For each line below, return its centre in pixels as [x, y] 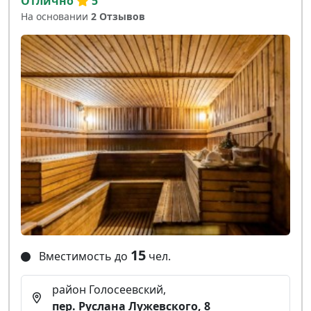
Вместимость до [83, 257]
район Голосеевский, [109, 290]
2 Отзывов [118, 17]
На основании [56, 17]
